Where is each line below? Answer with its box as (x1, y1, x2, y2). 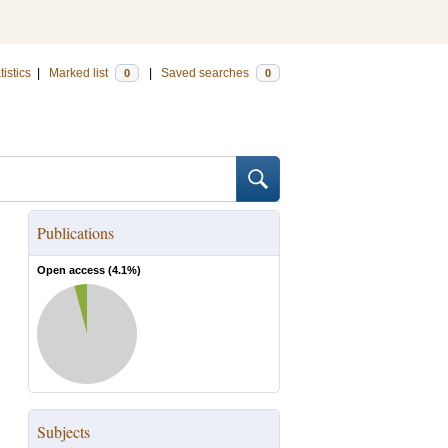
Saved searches (161, 66, 252, 80)
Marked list (49, 66, 111, 80)
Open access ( (37, 264, 112, 276)
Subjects (37, 421, 90, 442)
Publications (37, 222, 114, 243)
